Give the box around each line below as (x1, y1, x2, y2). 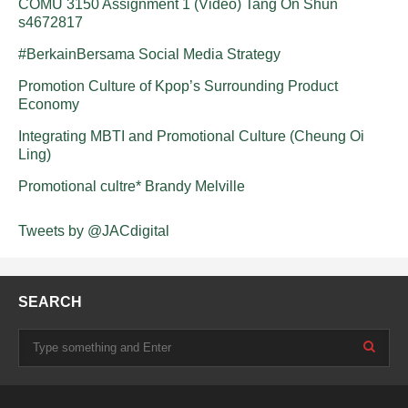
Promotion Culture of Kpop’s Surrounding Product (18, 77, 338, 94)
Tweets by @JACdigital (18, 222, 169, 239)
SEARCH (18, 293, 82, 310)
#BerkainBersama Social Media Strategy (18, 46, 280, 62)
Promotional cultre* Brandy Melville (18, 178, 245, 194)
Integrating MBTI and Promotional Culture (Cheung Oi (18, 127, 364, 144)
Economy (18, 96, 79, 112)
